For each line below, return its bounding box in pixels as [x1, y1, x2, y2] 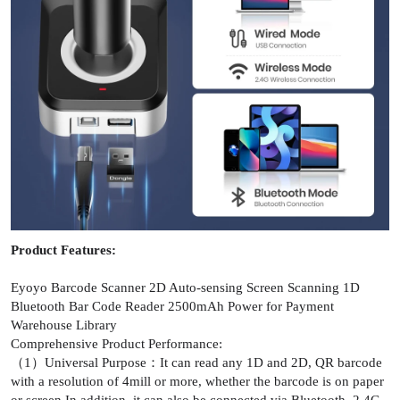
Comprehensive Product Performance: [11, 336, 222, 351]
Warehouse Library [11, 317, 117, 332]
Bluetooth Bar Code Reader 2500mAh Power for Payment [11, 298, 334, 313]
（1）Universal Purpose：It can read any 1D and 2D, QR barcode [11, 354, 382, 370]
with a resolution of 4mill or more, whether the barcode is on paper [11, 373, 384, 388]
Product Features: [11, 242, 116, 257]
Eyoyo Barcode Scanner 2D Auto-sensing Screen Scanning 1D [11, 279, 360, 295]
